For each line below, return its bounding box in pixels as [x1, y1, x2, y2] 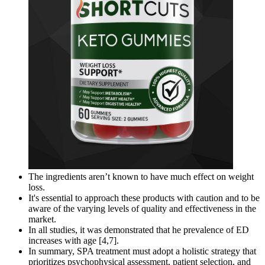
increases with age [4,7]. [28, 235, 119, 246]
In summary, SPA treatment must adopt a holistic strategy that [28, 246, 256, 257]
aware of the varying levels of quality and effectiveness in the [28, 203, 256, 214]
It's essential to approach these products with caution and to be [28, 193, 260, 203]
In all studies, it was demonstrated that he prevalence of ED [28, 225, 249, 235]
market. [28, 214, 56, 225]
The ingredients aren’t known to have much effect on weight [28, 172, 254, 182]
